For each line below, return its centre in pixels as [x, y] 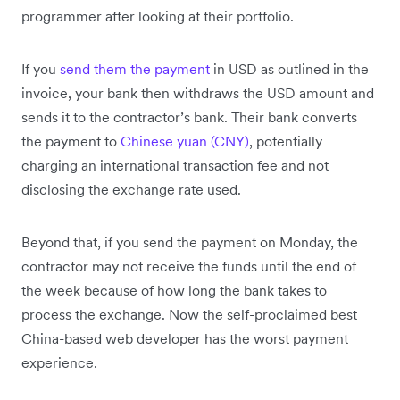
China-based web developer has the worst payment [185, 338]
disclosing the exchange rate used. [131, 189]
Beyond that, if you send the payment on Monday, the [190, 242]
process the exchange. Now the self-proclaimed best [189, 314]
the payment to [71, 141]
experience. [59, 362]
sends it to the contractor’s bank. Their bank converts [189, 117]
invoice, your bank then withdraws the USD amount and [198, 93]
